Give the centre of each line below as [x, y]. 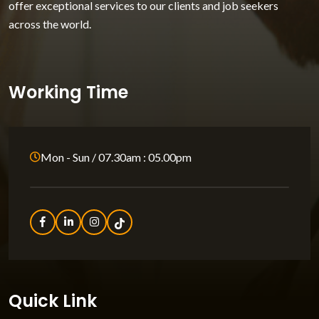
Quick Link [53, 300]
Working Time [68, 92]
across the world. [50, 23]
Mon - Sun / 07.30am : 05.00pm [116, 157]
